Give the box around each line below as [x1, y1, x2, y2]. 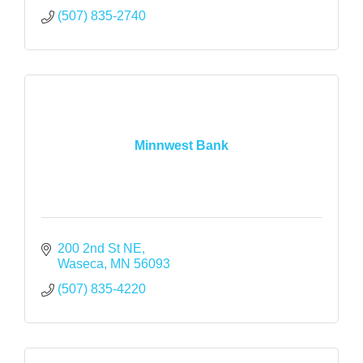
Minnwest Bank [135, 139, 228, 153]
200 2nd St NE [58, 241, 142, 255]
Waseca [58, 256, 104, 271]
